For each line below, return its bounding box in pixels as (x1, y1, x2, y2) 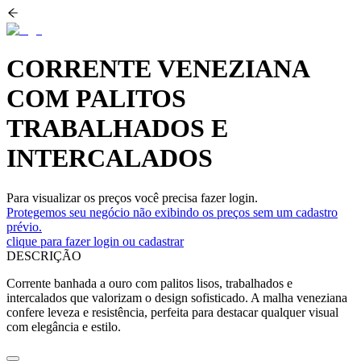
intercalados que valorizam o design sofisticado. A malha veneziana (6, 290, 347, 305)
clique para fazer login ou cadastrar (6, 234, 184, 248)
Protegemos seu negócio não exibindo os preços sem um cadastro (6, 205, 338, 219)
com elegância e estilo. (6, 319, 121, 334)
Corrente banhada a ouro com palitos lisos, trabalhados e (6, 276, 293, 290)
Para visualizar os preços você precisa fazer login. (6, 190, 258, 205)
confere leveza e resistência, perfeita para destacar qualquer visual (6, 305, 338, 319)
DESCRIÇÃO (6, 248, 81, 263)
